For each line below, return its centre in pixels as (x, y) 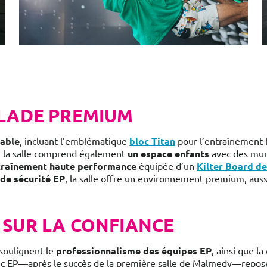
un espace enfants (168, 153)
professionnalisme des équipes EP (134, 251)
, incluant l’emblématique (73, 141)
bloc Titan (152, 141)
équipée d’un (165, 166)
